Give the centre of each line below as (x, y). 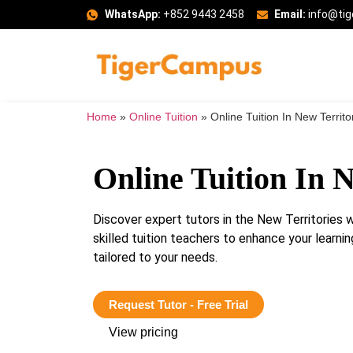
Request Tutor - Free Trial (178, 304)
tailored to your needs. (155, 258)
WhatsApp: (132, 14)
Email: (290, 14)
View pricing (143, 332)
